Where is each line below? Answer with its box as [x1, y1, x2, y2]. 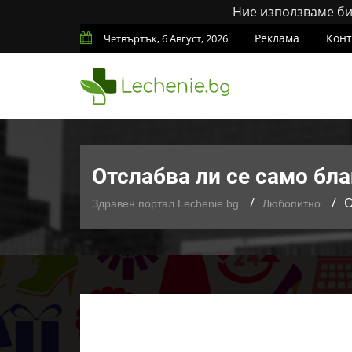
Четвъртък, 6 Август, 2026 [104, 31, 228, 46]
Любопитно [262, 197, 321, 210]
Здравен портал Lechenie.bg [92, 197, 239, 210]
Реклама [255, 31, 299, 46]
